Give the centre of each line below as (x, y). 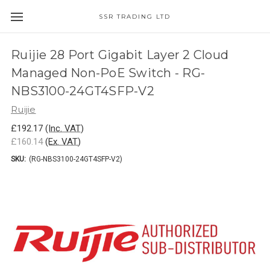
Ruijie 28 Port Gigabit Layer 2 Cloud (120, 55)
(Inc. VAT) (64, 128)
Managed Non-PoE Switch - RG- (108, 73)
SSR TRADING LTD (135, 17)
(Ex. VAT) (63, 142)
